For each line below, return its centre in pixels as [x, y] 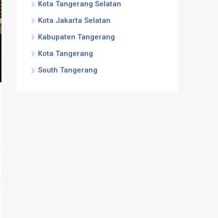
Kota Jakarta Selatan [74, 20]
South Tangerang [68, 70]
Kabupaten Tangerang [76, 37]
